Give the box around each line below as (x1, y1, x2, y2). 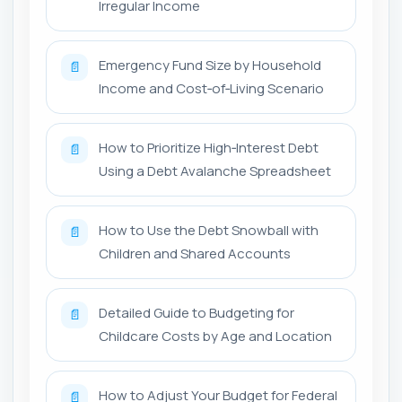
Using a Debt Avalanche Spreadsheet (99, 161, 331, 180)
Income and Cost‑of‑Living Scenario (99, 78, 324, 98)
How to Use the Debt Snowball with (99, 220, 319, 240)
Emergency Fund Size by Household (99, 55, 321, 74)
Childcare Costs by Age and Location (99, 326, 332, 345)
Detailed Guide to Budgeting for (99, 302, 294, 322)
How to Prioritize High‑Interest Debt (99, 137, 319, 157)
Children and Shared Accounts (99, 243, 291, 263)
